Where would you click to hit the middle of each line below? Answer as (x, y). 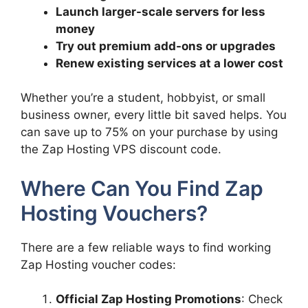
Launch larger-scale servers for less (161, 11)
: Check (262, 299)
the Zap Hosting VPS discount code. (121, 149)
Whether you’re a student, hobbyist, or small (143, 98)
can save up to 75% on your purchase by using (149, 132)
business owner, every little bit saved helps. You (154, 115)
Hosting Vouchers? (114, 213)
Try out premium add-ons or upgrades (166, 46)
